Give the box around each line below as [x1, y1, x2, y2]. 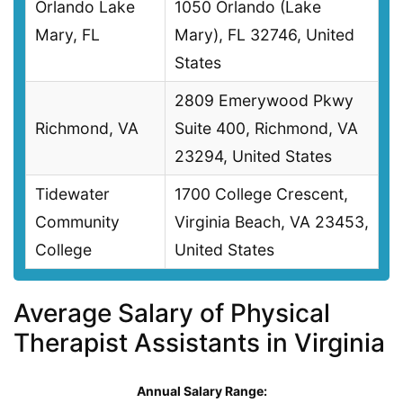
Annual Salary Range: [136, 382, 267, 399]
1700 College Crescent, [175, 184, 348, 204]
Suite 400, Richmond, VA [175, 119, 358, 139]
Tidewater [35, 184, 110, 204]
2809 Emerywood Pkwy [175, 91, 354, 111]
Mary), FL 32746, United [175, 25, 354, 45]
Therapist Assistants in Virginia [13, 327, 385, 358]
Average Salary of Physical [13, 297, 330, 328]
